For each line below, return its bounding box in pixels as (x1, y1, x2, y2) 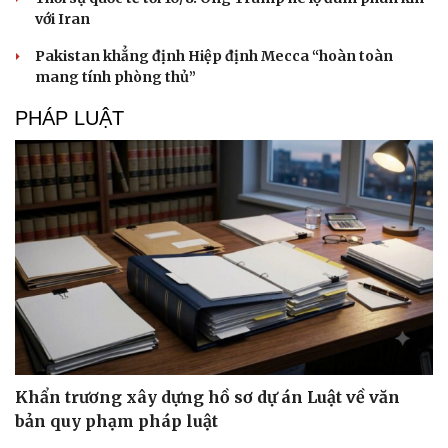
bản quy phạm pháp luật (15, 410, 218, 431)
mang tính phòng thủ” (35, 67, 196, 86)
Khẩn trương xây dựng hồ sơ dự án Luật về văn (15, 386, 400, 407)
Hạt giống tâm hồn (242, 7, 359, 24)
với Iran (35, 9, 90, 28)
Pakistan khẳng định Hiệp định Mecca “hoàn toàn (35, 46, 393, 65)
